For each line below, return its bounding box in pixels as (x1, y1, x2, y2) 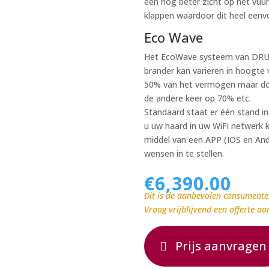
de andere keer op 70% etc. (144, 92, 252, 104)
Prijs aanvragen (175, 238, 267, 255)
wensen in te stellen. (144, 148, 225, 160)
